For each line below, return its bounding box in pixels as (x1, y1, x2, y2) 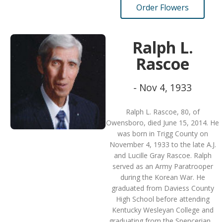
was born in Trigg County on (117, 129, 208, 138)
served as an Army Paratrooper (112, 162, 213, 171)
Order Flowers (136, 2, 189, 13)
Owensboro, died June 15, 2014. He (106, 118, 219, 127)
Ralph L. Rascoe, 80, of (125, 107, 200, 116)
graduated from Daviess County (111, 183, 214, 193)
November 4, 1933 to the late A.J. (109, 140, 216, 149)
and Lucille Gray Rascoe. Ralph (113, 151, 212, 160)
